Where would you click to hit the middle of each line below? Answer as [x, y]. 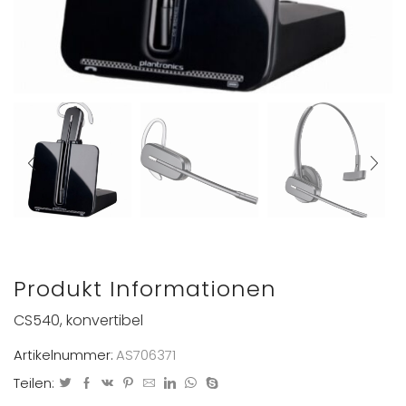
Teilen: [34, 383]
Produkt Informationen [145, 289]
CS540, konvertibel [78, 320]
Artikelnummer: [63, 355]
